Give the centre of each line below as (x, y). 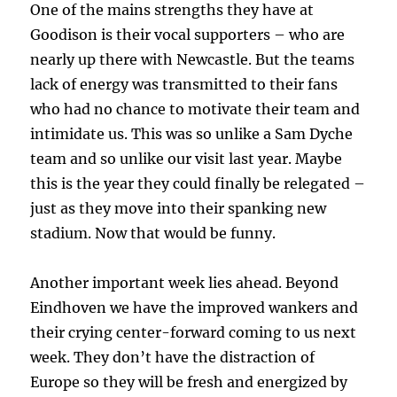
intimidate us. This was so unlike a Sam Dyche (192, 134)
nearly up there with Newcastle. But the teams (193, 60)
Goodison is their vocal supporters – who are (188, 35)
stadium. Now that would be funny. (153, 234)
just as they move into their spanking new (179, 209)
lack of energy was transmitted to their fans (184, 85)
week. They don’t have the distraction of (173, 358)
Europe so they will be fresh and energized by (189, 382)
